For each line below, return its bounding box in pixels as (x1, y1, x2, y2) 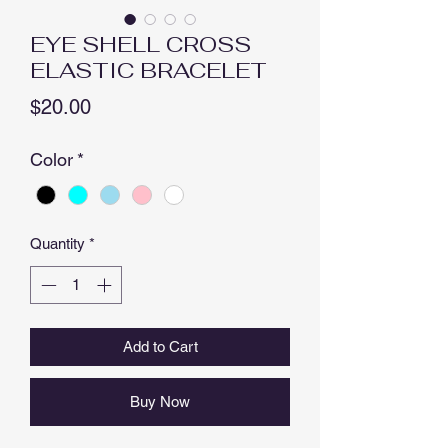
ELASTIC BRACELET (30, 55, 267, 84)
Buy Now (130, 393, 190, 411)
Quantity (30, 234, 85, 252)
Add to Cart (122, 338, 198, 356)
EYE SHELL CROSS (30, 29, 251, 58)
